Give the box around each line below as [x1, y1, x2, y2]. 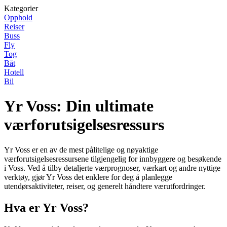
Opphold [4, 13, 32, 22]
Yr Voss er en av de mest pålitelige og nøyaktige [4, 145, 158, 154]
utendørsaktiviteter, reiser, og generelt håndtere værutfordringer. [4, 181, 206, 191]
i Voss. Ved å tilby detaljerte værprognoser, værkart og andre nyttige [4, 163, 220, 172]
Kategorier [4, 4, 38, 13]
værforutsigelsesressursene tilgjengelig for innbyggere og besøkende [4, 154, 221, 163]
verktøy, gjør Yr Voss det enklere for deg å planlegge [4, 172, 172, 181]
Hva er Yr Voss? [4, 201, 89, 214]
